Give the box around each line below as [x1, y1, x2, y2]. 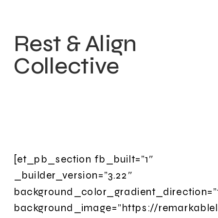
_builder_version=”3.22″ [14, 169, 132, 182]
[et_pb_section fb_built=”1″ [14, 152, 154, 165]
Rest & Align [14, 30, 137, 57]
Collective [14, 52, 120, 80]
